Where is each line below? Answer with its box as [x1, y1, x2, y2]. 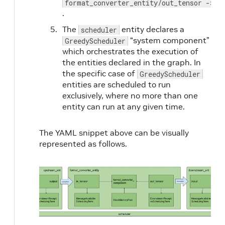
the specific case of [62, 68, 137, 78]
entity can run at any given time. [62, 101, 185, 111]
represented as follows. [39, 139, 127, 149]
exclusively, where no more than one [62, 90, 198, 100]
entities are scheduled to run [62, 79, 171, 89]
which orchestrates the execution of [62, 46, 198, 56]
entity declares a [120, 24, 184, 34]
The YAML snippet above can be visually [39, 128, 189, 138]
